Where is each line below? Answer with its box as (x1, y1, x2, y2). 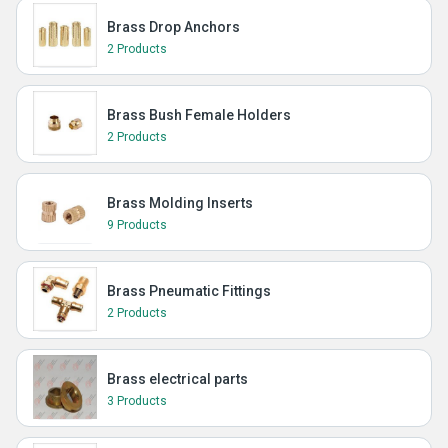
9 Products (107, 218, 167, 232)
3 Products (107, 394, 167, 408)
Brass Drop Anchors (107, 19, 240, 35)
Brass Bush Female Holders (107, 107, 291, 123)
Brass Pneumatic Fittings (107, 283, 271, 299)
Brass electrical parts (107, 371, 248, 387)
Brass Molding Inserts (107, 195, 253, 211)
